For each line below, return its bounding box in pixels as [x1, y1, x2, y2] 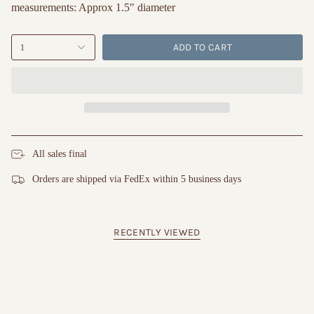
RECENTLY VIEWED [114, 226, 200, 239]
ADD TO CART [172, 41, 233, 54]
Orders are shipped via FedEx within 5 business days [32, 173, 241, 184]
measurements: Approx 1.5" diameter [11, 1, 175, 13]
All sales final [32, 148, 87, 159]
